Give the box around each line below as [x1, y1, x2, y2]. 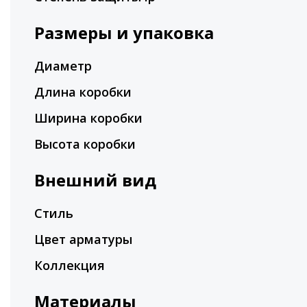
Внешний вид [34, 169, 156, 191]
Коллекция [34, 257, 105, 273]
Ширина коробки [34, 110, 143, 126]
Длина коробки [34, 84, 132, 100]
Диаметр [34, 58, 92, 74]
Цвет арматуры [34, 231, 132, 247]
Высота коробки [34, 136, 136, 152]
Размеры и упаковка [34, 21, 214, 44]
